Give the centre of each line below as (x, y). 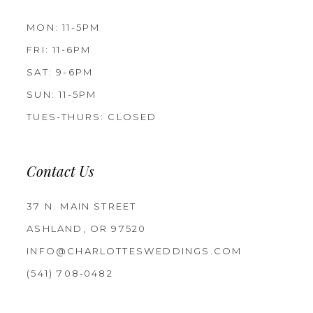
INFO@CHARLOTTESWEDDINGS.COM (134, 251)
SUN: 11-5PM (62, 94)
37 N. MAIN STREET (82, 206)
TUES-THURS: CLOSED (92, 116)
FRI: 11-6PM (59, 49)
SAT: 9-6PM (60, 72)
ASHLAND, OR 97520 (87, 229)
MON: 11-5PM (64, 27)
